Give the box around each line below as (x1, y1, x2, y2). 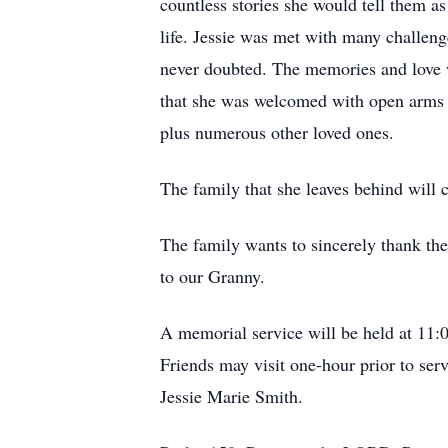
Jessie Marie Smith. (160, 384, 303, 408)
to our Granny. (160, 264, 265, 288)
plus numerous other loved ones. (160, 120, 394, 144)
